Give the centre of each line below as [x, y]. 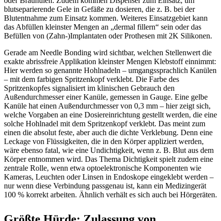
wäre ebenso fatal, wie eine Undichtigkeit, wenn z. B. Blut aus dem [109, 150]
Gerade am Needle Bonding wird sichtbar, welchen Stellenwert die [108, 52]
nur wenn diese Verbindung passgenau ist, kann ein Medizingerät [105, 185]
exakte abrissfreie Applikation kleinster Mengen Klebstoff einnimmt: [110, 61]
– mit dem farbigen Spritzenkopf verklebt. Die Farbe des [92, 79]
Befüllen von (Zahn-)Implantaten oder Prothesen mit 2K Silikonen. [108, 36]
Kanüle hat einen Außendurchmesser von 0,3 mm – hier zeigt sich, [107, 106]
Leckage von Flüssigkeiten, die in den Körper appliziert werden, [104, 141]
